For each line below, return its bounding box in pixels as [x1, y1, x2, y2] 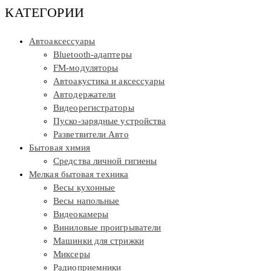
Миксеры [53, 249, 90, 259]
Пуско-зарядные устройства [53, 116, 166, 126]
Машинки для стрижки [53, 235, 144, 246]
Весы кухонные [53, 182, 116, 192]
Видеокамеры [53, 209, 109, 219]
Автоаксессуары [29, 36, 96, 46]
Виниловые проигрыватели [53, 222, 162, 232]
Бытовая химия [29, 142, 91, 152]
